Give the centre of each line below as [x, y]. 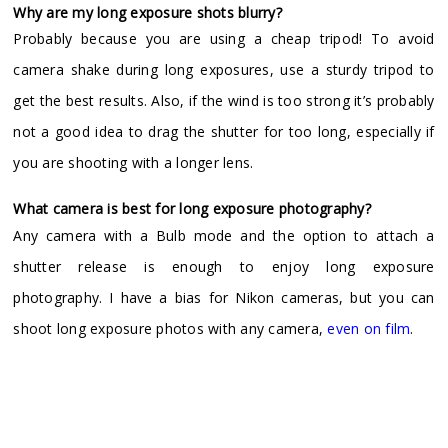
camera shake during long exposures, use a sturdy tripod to [224, 70]
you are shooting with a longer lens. [133, 163]
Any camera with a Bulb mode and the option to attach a [224, 235]
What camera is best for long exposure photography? [192, 209]
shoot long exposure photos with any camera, [170, 328]
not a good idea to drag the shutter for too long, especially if [224, 132]
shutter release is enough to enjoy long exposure [224, 266]
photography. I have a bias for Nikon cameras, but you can [224, 297]
